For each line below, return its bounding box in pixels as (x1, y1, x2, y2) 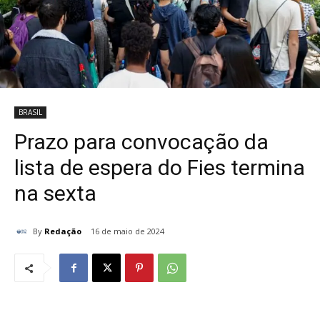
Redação (44, 225, 81, 236)
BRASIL (19, 107, 42, 118)
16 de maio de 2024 (91, 226, 164, 237)
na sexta (14, 181, 96, 206)
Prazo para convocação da (14, 129, 269, 155)
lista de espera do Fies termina (14, 155, 305, 181)
